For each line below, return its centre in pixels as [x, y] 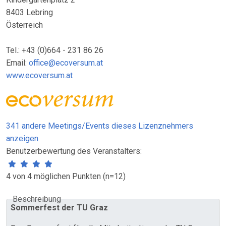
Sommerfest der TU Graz [59, 208]
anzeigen [22, 139]
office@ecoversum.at [66, 63]
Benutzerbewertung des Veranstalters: [74, 151]
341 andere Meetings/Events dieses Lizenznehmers [100, 126]
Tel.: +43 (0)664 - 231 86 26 [55, 50]
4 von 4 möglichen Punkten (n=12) [66, 177]
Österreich [24, 25]
